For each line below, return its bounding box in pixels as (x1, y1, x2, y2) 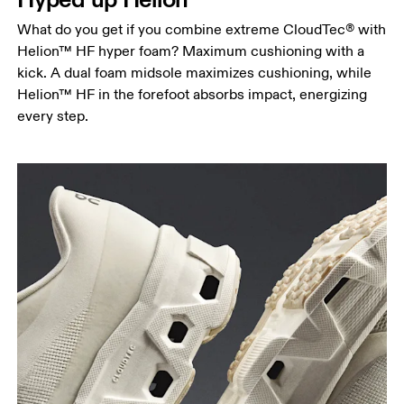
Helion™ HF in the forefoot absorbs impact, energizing (17, 85, 368, 104)
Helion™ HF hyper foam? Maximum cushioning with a (17, 41, 365, 60)
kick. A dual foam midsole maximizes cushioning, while (17, 63, 372, 82)
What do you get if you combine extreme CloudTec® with (17, 20, 387, 39)
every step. (17, 106, 89, 125)
